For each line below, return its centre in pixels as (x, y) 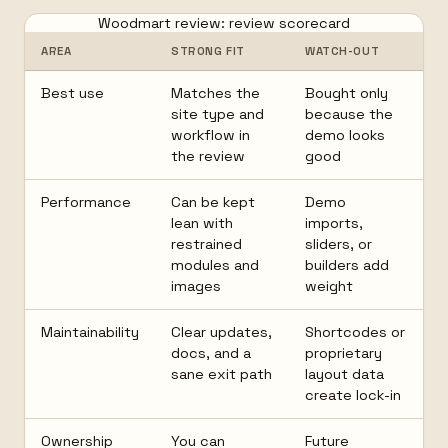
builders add (347, 265)
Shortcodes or (355, 332)
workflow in (210, 135)
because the (349, 114)
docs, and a (211, 353)
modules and (215, 265)
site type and (217, 114)
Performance (86, 202)
